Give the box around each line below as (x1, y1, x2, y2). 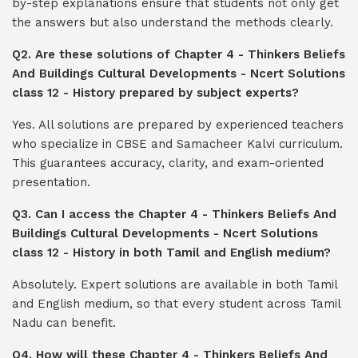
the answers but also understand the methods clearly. (12, 15, 333, 30)
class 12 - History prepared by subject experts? (12, 86, 299, 100)
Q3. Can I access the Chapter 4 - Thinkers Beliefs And (12, 207, 336, 221)
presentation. (12, 175, 90, 189)
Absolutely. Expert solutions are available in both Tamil (12, 277, 337, 292)
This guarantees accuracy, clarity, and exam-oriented (12, 156, 324, 170)
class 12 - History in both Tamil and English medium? (12, 245, 331, 260)
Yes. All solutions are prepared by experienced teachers (12, 117, 344, 132)
